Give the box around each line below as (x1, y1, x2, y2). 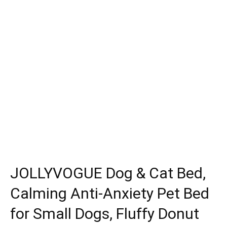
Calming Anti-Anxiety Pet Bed (10, 184, 209, 202)
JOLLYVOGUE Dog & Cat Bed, (10, 164, 206, 182)
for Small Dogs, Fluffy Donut (10, 205, 199, 222)
